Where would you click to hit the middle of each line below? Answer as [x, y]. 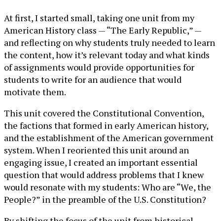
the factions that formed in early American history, [106, 125]
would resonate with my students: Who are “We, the [108, 187]
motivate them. [35, 92]
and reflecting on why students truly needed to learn [110, 42]
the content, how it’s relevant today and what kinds [107, 55]
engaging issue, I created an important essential [101, 162]
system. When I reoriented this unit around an [96, 150]
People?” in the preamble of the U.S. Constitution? [105, 199]
